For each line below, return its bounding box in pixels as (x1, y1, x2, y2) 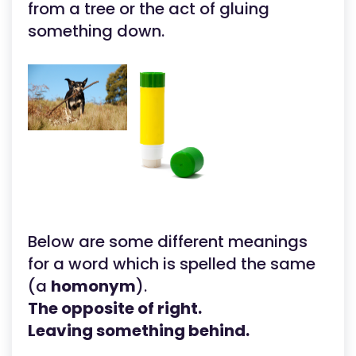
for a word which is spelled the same (28, 253, 315, 275)
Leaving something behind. (28, 319, 250, 342)
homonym (51, 275, 136, 297)
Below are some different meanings (28, 230, 308, 253)
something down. (28, 20, 164, 42)
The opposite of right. (28, 297, 202, 319)
